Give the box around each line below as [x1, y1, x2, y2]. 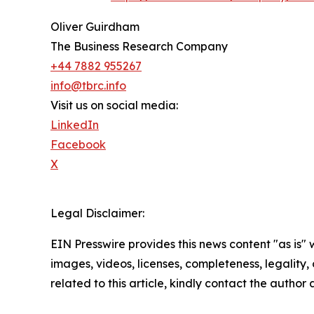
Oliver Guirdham [50, 20, 139, 34]
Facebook [50, 137, 106, 152]
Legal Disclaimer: [50, 206, 144, 221]
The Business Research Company [50, 39, 228, 54]
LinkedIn [50, 118, 99, 132]
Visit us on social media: [50, 98, 178, 113]
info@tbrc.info [50, 78, 126, 93]
